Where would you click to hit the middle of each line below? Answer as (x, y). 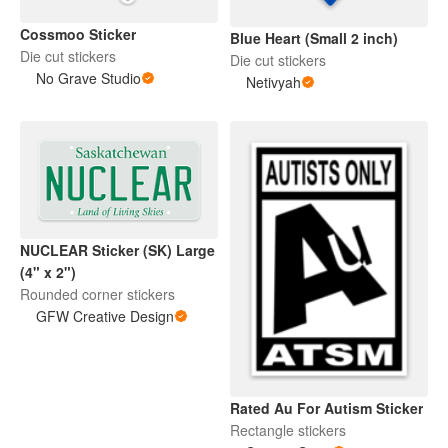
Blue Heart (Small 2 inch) (374, 37)
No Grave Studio (88, 78)
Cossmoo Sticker (78, 34)
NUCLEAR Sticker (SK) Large (117, 249)
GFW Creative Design (105, 315)
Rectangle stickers (288, 429)
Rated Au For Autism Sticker (326, 407)
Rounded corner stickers (97, 293)
